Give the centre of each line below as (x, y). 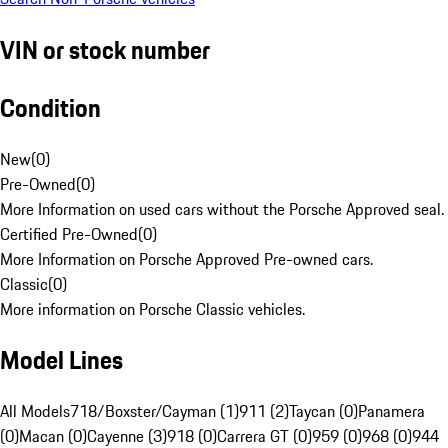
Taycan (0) (323, 411)
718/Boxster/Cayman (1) (154, 411)
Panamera (391, 411)
